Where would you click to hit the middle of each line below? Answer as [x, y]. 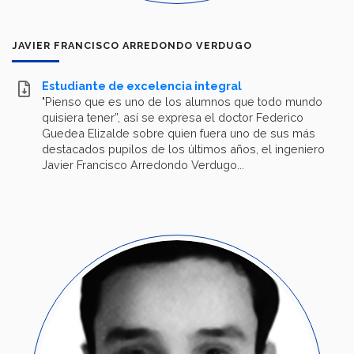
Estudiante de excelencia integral [142, 86]
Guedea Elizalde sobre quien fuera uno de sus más [179, 134]
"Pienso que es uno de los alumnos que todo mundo [182, 102]
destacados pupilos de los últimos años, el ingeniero [183, 149]
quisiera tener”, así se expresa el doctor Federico [173, 118]
